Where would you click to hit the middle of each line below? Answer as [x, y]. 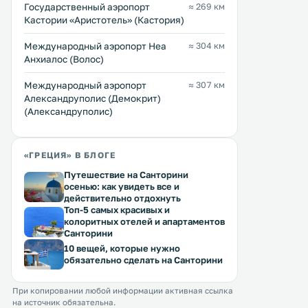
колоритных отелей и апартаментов [144, 221]
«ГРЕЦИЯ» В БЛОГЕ [70, 155]
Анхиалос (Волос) [64, 59]
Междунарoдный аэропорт [85, 85]
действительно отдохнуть [122, 198]
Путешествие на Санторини [126, 175]
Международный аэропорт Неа [95, 46]
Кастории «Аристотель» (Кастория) [104, 20]
